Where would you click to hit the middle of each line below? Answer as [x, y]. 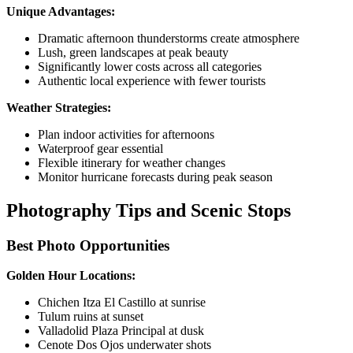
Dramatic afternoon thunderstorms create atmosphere [169, 38]
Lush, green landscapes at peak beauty [133, 52]
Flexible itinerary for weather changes [132, 162]
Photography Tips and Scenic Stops [149, 210]
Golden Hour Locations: [71, 276]
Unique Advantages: [61, 11]
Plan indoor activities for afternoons [126, 134]
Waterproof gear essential [100, 148]
